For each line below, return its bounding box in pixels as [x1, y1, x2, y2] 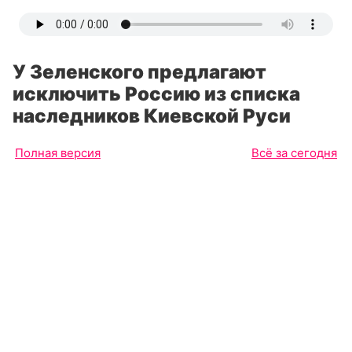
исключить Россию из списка [13, 82, 300, 105]
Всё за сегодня [251, 145, 337, 160]
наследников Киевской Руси [13, 104, 291, 127]
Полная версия [15, 145, 101, 160]
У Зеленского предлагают [13, 60, 266, 83]
